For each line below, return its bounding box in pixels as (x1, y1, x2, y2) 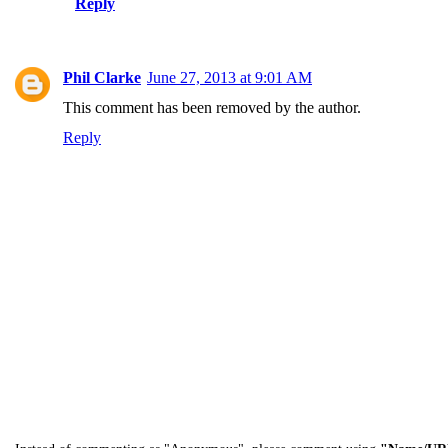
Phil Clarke (63, 69, 141, 86)
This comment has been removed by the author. (63, 99, 361, 116)
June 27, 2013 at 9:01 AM (147, 69, 312, 86)
